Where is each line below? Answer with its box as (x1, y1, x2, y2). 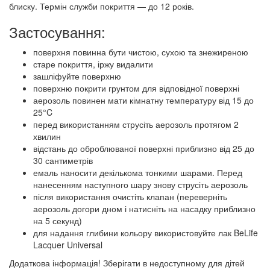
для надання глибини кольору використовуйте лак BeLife (33, 226, 258, 239)
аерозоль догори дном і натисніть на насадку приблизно (33, 202, 256, 215)
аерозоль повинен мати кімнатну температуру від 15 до (33, 93, 254, 106)
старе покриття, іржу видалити (33, 57, 153, 70)
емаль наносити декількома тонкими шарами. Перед (33, 166, 242, 178)
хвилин (33, 130, 61, 142)
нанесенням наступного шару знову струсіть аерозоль (33, 178, 248, 190)
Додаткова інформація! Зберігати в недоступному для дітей (9, 256, 245, 269)
